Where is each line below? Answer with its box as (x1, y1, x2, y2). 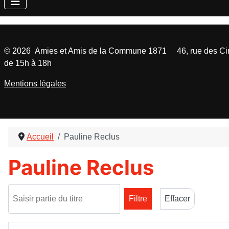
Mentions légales (4, 79, 66, 88)
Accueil (27, 132, 54, 141)
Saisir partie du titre (8, 185, 78, 194)
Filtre (129, 194, 147, 203)
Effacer (165, 194, 190, 203)
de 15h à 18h (4, 58, 54, 67)
